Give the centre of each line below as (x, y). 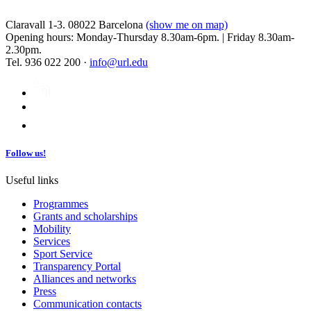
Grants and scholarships (85, 216)
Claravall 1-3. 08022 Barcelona (76, 25)
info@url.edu (119, 62)
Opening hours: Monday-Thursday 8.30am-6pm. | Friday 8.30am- (150, 37)
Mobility (52, 228)
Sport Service (63, 253)
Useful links (32, 180)
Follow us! (26, 153)
